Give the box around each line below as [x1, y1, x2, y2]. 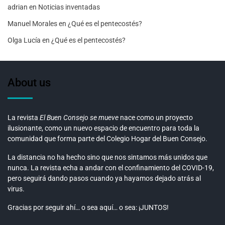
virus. [8, 184, 25, 193]
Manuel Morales [8, 19, 57, 28]
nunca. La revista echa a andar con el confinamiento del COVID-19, [8, 163, 214, 172]
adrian [8, 3, 28, 11]
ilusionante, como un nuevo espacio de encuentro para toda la [8, 124, 199, 132]
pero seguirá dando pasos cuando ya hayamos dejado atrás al [8, 174, 201, 182]
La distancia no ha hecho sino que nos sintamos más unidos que [8, 153, 207, 161]
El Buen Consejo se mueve [40, 113, 119, 122]
